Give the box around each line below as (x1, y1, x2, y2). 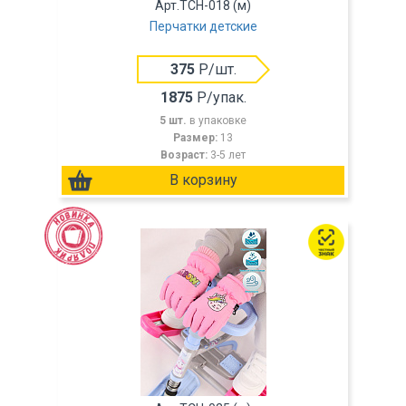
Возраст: (160, 149, 210, 161)
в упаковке (189, 114, 246, 127)
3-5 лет (210, 149, 246, 161)
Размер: (173, 131, 220, 144)
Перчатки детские (149, 19, 257, 34)
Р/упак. (192, 89, 246, 106)
